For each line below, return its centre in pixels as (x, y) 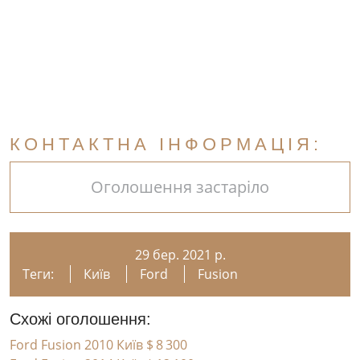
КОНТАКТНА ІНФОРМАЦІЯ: (166, 144)
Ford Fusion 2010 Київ (78, 345)
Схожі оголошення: (80, 319)
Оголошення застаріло (180, 187)
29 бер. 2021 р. (180, 255)
